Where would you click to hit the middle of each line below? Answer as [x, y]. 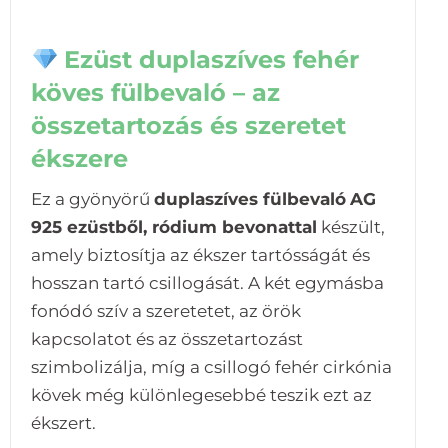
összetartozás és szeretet [188, 126]
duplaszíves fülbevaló [250, 199]
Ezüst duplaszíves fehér [212, 60]
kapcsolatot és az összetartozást [167, 339]
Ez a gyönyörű [92, 199]
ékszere [79, 159]
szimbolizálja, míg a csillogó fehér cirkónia [211, 367]
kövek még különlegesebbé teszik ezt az [201, 395]
